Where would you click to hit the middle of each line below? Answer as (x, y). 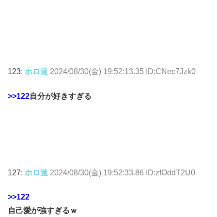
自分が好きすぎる (61, 96)
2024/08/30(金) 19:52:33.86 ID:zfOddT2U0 (123, 173)
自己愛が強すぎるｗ (43, 211)
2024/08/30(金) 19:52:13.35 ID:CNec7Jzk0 (123, 72)
